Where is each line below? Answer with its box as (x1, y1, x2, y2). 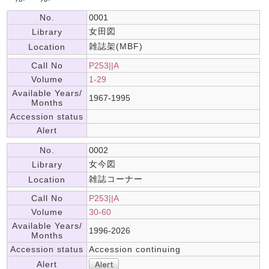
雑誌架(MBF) (89, 41, 143, 51)
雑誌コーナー (89, 174, 143, 184)
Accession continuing (89, 244, 181, 254)
